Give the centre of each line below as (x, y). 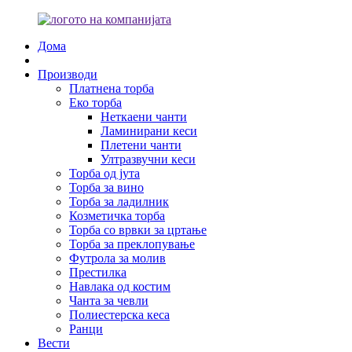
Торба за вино (106, 187)
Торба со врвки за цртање (138, 230)
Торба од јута (104, 173)
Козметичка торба (117, 216)
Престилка (98, 272)
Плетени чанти (141, 145)
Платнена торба (112, 88)
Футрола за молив (117, 258)
